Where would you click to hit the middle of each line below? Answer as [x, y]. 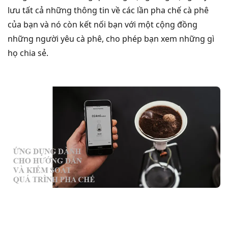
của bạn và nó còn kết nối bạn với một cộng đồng [103, 24]
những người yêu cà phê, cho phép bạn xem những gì [111, 38]
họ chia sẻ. [28, 53]
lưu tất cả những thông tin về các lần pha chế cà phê [108, 10]
